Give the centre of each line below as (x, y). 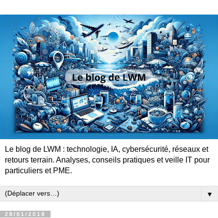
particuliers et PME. (38, 170)
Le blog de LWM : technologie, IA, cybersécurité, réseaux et (107, 149)
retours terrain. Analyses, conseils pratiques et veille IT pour (107, 160)
